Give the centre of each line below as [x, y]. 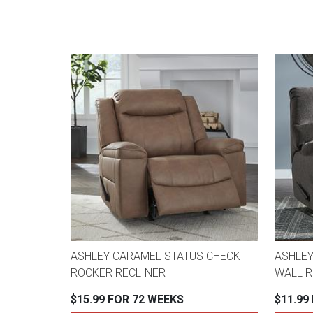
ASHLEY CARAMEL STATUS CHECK [155, 256]
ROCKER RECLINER [118, 273]
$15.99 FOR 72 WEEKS [127, 300]
